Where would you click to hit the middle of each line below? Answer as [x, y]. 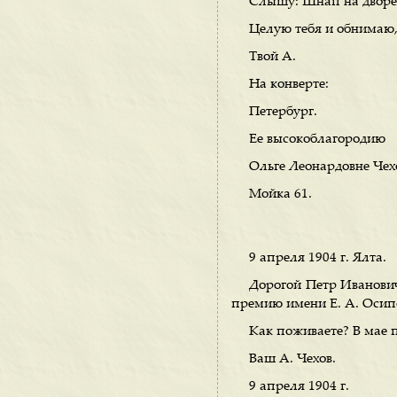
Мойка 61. [280, 195]
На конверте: [289, 85]
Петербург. [283, 112]
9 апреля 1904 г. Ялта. [318, 258]
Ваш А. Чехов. [292, 359]
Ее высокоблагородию [317, 140]
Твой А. [272, 57]
